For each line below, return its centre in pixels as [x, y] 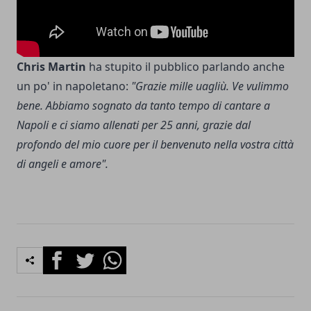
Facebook [68, 254]
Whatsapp [125, 254]
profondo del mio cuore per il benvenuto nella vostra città [155, 145]
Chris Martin [53, 67]
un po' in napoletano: [74, 86]
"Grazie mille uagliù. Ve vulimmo [210, 86]
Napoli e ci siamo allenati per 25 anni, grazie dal [134, 125]
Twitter [89, 254]
